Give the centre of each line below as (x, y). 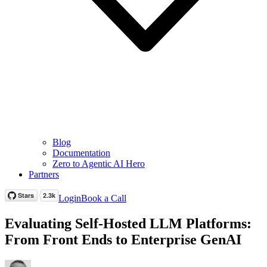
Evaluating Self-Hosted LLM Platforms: (128, 223)
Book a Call (104, 198)
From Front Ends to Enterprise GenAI (123, 239)
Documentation (81, 153)
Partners (44, 174)
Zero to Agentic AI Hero (99, 164)
